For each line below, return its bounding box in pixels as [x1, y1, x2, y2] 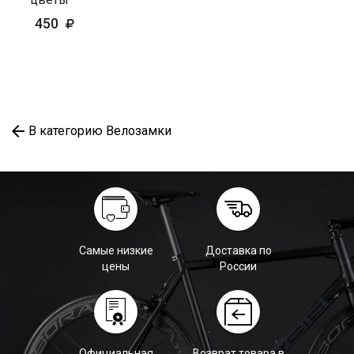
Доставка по [205, 243, 272, 257]
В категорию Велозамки [28, 122, 171, 138]
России [220, 259, 257, 273]
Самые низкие [78, 243, 153, 257]
